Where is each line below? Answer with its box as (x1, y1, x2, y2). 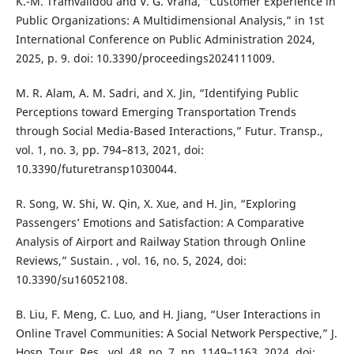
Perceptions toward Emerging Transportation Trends (15, 104, 296, 119)
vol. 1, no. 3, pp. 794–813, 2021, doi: (15, 141, 204, 157)
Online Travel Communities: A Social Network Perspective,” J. (15, 325, 337, 341)
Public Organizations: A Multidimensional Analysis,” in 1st (15, 12, 324, 28)
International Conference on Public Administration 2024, (15, 31, 315, 47)
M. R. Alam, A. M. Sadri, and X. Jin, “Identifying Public (15, 85, 299, 100)
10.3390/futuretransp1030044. (15, 160, 177, 176)
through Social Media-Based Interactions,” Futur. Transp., (15, 122, 323, 138)
